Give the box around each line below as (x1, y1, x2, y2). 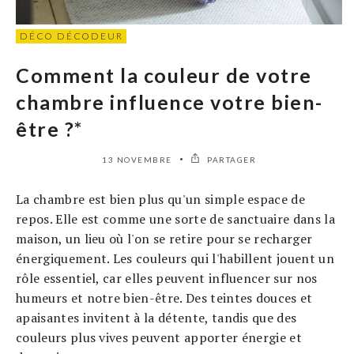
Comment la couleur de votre (16, 63, 312, 88)
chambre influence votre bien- (16, 90, 323, 115)
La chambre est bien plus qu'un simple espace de (16, 190, 306, 209)
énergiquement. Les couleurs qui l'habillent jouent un (16, 250, 334, 268)
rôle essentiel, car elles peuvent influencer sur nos (16, 269, 318, 288)
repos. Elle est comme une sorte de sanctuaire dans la (16, 210, 335, 228)
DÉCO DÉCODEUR (20, 30, 123, 43)
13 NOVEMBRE (102, 155, 172, 165)
